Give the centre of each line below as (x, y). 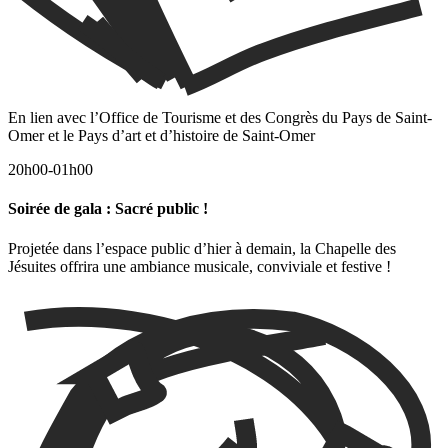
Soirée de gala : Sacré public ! (109, 209)
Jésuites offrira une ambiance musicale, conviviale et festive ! (199, 266)
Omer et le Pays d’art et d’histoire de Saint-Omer (161, 136)
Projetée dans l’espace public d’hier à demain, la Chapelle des (202, 248)
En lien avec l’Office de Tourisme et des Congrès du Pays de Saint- (220, 118)
